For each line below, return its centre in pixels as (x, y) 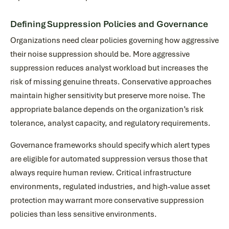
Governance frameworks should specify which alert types (110, 145)
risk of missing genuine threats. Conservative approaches (111, 82)
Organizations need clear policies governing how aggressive (114, 40)
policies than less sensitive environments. (84, 214)
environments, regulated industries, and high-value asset (110, 187)
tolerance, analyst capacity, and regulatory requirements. (110, 123)
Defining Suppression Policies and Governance (109, 24)
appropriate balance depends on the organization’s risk (107, 109)
